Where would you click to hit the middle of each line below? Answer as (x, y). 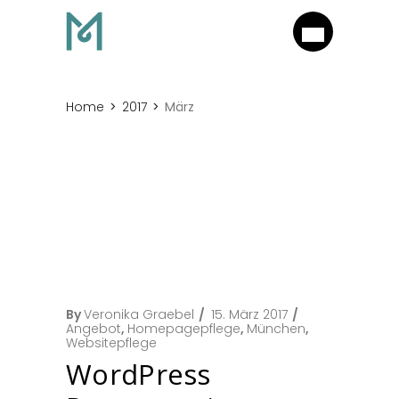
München (276, 329)
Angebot (94, 329)
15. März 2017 (249, 314)
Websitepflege (111, 343)
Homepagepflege (184, 329)
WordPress (138, 374)
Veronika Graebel (139, 314)
